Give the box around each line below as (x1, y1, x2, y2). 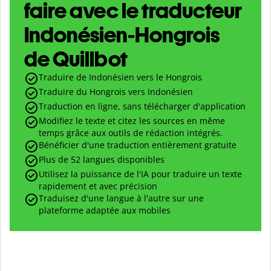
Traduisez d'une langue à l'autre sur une (39, 192, 204, 204)
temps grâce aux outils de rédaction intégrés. (39, 127, 223, 139)
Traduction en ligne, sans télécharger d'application (39, 100, 246, 113)
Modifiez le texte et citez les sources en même (39, 115, 225, 127)
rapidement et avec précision (39, 180, 157, 192)
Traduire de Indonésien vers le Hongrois (39, 71, 202, 83)
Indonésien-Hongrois (24, 22, 220, 48)
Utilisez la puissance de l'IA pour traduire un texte (39, 168, 242, 180)
